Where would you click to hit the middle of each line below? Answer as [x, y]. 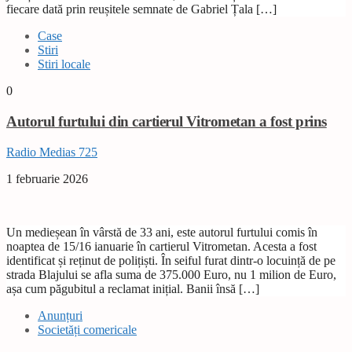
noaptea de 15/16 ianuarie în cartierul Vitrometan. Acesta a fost [161, 246]
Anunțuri [60, 315]
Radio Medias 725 [52, 152]
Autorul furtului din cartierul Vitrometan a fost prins [167, 122]
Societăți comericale [87, 329]
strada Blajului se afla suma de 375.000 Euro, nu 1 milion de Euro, [171, 274]
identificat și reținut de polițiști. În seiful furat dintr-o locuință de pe [171, 260]
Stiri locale [64, 64]
